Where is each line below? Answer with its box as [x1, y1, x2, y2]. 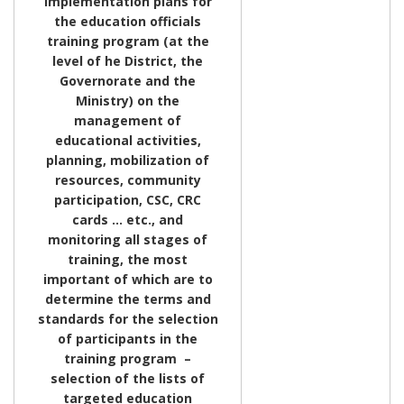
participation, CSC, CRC [54, 190, 201, 208]
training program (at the [46, 32, 209, 50]
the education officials [54, 12, 201, 30]
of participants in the [58, 329, 197, 347]
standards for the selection [37, 309, 218, 327]
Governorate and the [60, 71, 196, 89]
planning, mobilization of [46, 151, 209, 169]
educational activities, [54, 131, 201, 149]
